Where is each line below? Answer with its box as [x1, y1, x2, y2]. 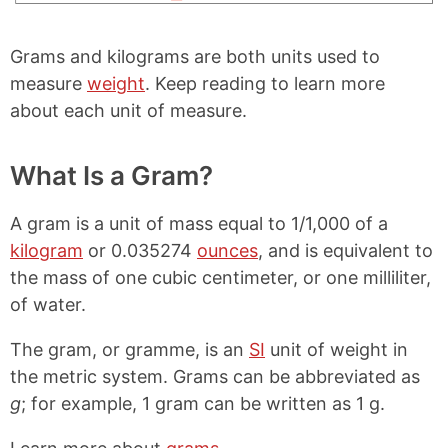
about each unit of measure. [10, 99, 247, 121]
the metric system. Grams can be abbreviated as [10, 365, 420, 387]
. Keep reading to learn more [145, 72, 385, 94]
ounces [197, 239, 258, 261]
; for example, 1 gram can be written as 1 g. [21, 392, 385, 414]
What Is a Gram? [10, 159, 213, 191]
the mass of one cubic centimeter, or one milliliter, [10, 266, 431, 288]
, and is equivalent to [258, 239, 433, 261]
